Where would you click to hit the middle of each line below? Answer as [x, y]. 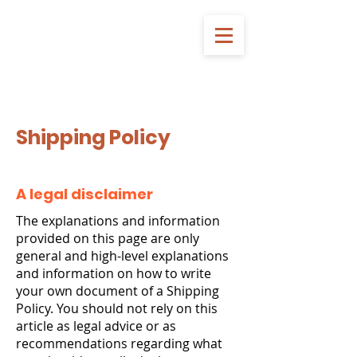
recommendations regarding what [119, 343]
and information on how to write [114, 273]
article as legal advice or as [96, 326]
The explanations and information [118, 221]
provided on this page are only [108, 238]
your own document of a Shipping [118, 291]
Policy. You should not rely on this [117, 308]
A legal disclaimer [84, 194]
